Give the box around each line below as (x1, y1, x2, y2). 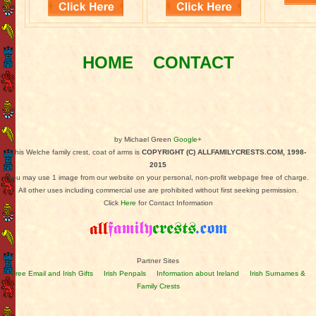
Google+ (174, 135, 202, 143)
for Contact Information (135, 198, 213, 207)
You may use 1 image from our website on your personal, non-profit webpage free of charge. (7, 173, 309, 181)
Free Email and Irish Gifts (11, 269, 93, 277)
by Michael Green (114, 135, 174, 143)
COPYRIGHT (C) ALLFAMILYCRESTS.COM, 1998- (141, 147, 306, 156)
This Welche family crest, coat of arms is (10, 147, 142, 156)
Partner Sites (137, 256, 179, 265)
